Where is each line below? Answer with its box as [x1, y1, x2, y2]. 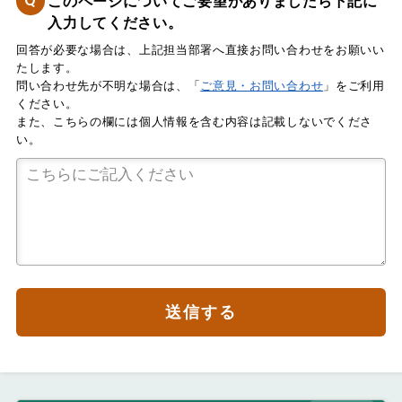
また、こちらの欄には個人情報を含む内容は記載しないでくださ [15, 115, 372, 129]
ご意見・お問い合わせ [200, 79, 324, 93]
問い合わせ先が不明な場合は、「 [15, 79, 201, 93]
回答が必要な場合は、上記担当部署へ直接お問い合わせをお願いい [15, 43, 385, 57]
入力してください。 [48, 13, 183, 31]
